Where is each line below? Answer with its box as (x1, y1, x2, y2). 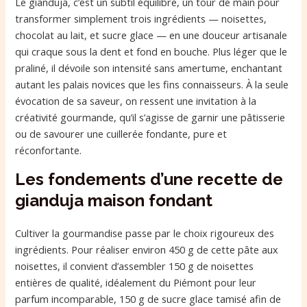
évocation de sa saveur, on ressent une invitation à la (15, 94, 257, 108)
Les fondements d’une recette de (15, 169, 284, 190)
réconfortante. (15, 143, 82, 158)
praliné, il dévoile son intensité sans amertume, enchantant (15, 61, 283, 75)
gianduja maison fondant (15, 191, 213, 211)
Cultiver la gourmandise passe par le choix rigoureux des (15, 226, 275, 241)
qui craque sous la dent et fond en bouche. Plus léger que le (15, 45, 288, 59)
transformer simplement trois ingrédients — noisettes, (15, 12, 267, 26)
